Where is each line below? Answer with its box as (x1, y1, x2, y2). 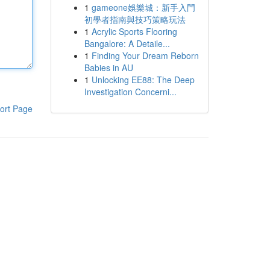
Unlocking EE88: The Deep (91, 74, 195, 86)
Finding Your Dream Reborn (91, 49, 199, 61)
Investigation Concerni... (84, 86, 177, 98)
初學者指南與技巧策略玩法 (84, 13, 186, 25)
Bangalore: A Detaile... (84, 37, 170, 49)
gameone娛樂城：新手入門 (91, 1, 195, 13)
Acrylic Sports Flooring (91, 25, 177, 37)
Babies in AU (84, 61, 133, 74)
